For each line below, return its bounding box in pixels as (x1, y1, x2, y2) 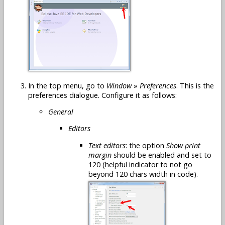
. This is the (176, 80, 214, 90)
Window (106, 80, 132, 90)
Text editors (88, 140, 126, 150)
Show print (166, 140, 200, 150)
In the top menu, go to (28, 80, 106, 90)
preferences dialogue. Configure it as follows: (28, 90, 177, 100)
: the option (126, 140, 166, 150)
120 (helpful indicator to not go (88, 159, 192, 169)
